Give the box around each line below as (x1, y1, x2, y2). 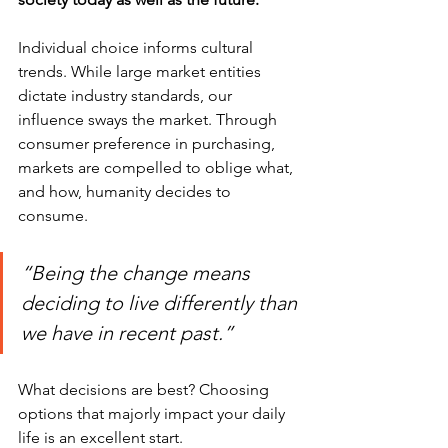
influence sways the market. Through (18, 110, 281, 129)
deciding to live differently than (21, 291, 302, 315)
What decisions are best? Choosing (18, 380, 273, 399)
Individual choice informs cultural (18, 38, 257, 57)
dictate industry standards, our (18, 86, 236, 105)
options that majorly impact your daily (18, 404, 289, 423)
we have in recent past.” (21, 321, 233, 345)
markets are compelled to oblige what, (18, 158, 297, 177)
